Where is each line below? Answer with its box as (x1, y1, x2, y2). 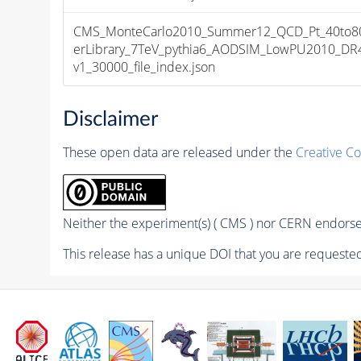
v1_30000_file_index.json (73, 57, 216, 76)
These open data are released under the (62, 143, 296, 162)
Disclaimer (62, 109, 158, 131)
